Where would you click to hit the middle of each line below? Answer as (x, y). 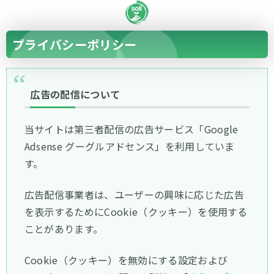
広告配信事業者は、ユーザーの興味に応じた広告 (134, 194)
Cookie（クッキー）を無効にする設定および (126, 260)
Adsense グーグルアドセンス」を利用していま (129, 146)
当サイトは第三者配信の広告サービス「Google (131, 129)
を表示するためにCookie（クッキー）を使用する (136, 211)
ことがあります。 (64, 228)
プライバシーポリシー (75, 44)
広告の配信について (75, 94)
